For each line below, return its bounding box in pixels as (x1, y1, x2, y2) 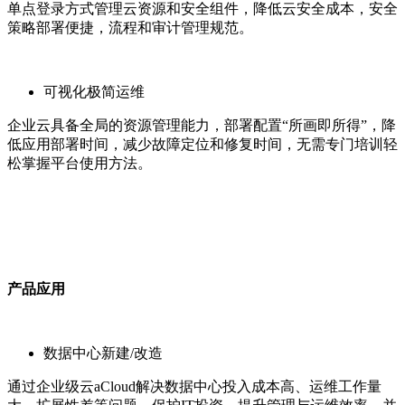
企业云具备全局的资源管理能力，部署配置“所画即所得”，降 (7, 117, 396, 133)
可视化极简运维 (43, 83, 145, 99)
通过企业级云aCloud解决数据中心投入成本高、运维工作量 (7, 378, 381, 394)
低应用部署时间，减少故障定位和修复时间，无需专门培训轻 (7, 136, 398, 152)
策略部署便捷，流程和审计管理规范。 (7, 19, 253, 35)
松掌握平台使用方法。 (7, 155, 152, 171)
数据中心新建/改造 (43, 344, 163, 361)
